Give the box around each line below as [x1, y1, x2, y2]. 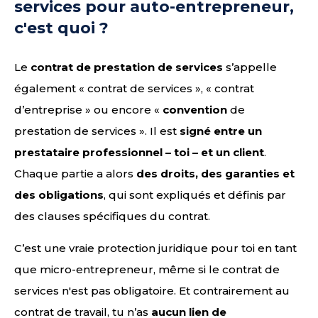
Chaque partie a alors [14, 167, 136, 180]
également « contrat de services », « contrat [14, 82, 254, 95]
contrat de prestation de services [31, 60, 223, 74]
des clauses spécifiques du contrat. [14, 209, 210, 223]
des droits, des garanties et [136, 167, 295, 180]
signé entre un [180, 124, 262, 138]
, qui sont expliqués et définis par [104, 188, 286, 202]
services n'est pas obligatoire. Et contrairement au [14, 284, 290, 297]
